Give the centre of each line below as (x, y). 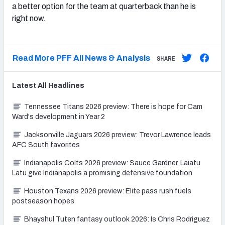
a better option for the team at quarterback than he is (104, 6)
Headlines (66, 85)
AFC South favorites (46, 145)
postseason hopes (43, 201)
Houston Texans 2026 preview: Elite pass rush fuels (108, 191)
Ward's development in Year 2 (59, 117)
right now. (29, 18)
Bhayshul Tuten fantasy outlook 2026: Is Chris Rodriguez (117, 219)
